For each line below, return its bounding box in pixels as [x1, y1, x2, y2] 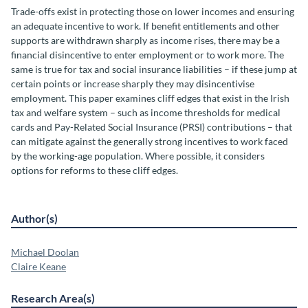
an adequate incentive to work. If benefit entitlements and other [11, 20, 280, 32]
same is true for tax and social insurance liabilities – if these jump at [11, 63, 297, 76]
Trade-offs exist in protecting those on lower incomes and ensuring [11, 5, 294, 18]
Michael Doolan [11, 246, 79, 258]
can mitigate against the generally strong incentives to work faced [11, 135, 288, 148]
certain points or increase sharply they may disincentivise [11, 78, 254, 90]
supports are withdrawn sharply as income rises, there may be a [11, 34, 280, 47]
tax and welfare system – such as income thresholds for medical [11, 107, 280, 119]
